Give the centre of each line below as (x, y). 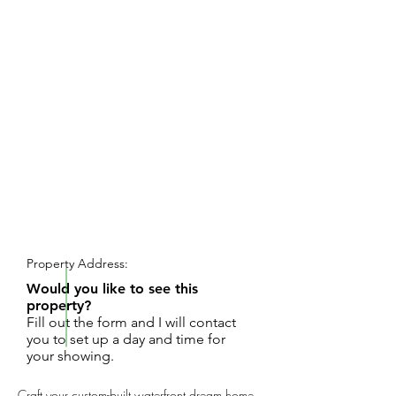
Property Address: (77, 263)
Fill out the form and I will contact (131, 322)
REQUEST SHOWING (114, 229)
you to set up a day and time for (126, 339)
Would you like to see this (112, 289)
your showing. (70, 356)
